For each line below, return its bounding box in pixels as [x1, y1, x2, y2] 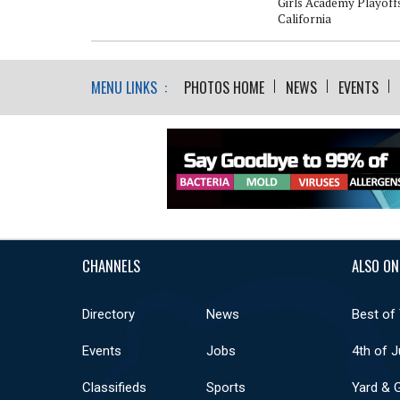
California [278, 10, 331, 27]
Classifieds [82, 379, 146, 396]
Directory [82, 305, 135, 322]
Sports [205, 379, 246, 396]
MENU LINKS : [91, 76, 167, 98]
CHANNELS [82, 254, 140, 277]
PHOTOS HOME [184, 76, 264, 98]
